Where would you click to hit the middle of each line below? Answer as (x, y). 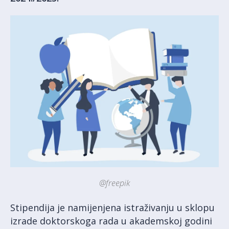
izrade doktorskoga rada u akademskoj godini (111, 221)
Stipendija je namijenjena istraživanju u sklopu (112, 207)
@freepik (114, 183)
